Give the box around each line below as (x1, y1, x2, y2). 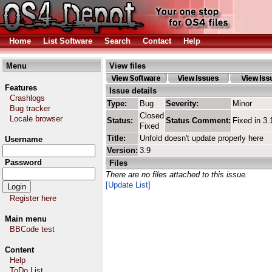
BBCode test (10, 225, 55, 234)
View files (109, 61, 146, 70)
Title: (107, 134, 126, 143)
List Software (43, 36, 92, 46)
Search (104, 36, 131, 46)
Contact (143, 36, 171, 46)
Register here (10, 194, 56, 203)
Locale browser (10, 114, 63, 123)
